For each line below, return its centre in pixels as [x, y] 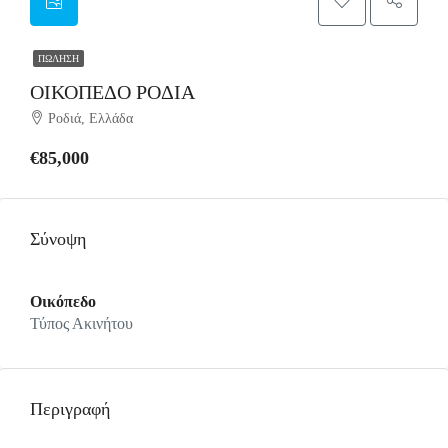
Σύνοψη [58, 239]
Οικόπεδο [63, 301]
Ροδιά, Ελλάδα [90, 118]
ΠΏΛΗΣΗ [58, 58]
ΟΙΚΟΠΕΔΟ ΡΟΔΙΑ [112, 92]
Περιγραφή [70, 409]
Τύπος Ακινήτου [81, 323]
